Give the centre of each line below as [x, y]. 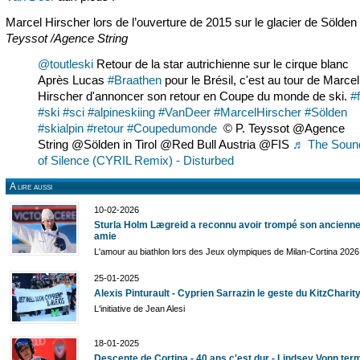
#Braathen [135, 80]
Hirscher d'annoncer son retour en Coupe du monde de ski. [194, 96]
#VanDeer [184, 112]
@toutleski [65, 64]
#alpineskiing [121, 112]
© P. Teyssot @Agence [281, 129]
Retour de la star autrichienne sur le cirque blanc [221, 64]
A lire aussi [31, 187]
